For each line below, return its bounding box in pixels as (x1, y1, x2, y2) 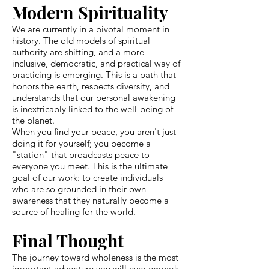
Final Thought (12, 228, 124, 252)
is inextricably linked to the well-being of (12, 103, 173, 115)
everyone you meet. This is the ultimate (12, 160, 168, 172)
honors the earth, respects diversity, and (12, 80, 169, 92)
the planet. (12, 114, 55, 126)
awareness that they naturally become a (12, 194, 169, 206)
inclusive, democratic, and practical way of (12, 57, 180, 69)
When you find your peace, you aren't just (12, 125, 176, 138)
